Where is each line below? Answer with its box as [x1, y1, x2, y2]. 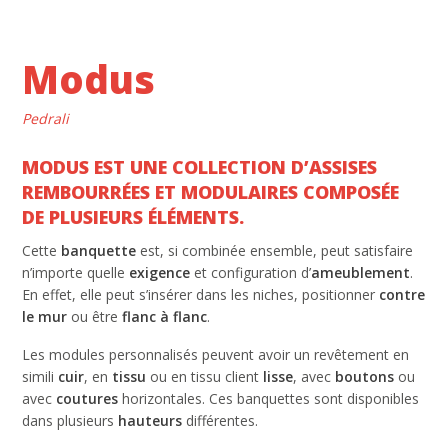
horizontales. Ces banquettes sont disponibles [118, 388, 420, 408]
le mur [22, 306, 68, 326]
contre [375, 284, 426, 304]
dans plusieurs [22, 410, 119, 430]
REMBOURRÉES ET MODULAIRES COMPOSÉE [22, 179, 400, 204]
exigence [129, 262, 191, 282]
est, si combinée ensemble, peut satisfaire [136, 240, 414, 260]
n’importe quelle [22, 262, 130, 282]
